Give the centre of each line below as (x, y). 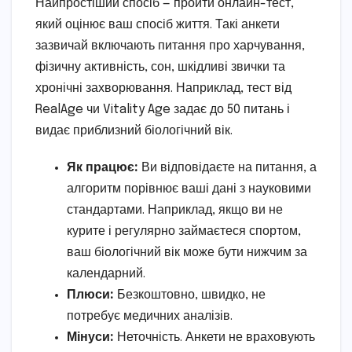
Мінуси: (90, 337)
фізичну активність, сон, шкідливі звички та (160, 67)
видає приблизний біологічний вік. (134, 130)
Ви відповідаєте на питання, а (227, 167)
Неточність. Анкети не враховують (214, 337)
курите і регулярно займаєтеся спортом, (184, 231)
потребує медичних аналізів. (150, 316)
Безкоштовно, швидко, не (190, 295)
